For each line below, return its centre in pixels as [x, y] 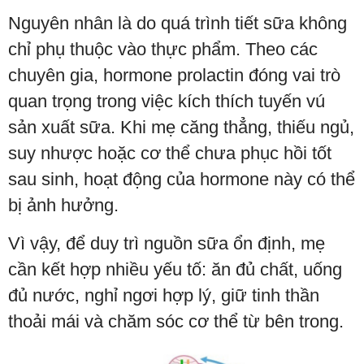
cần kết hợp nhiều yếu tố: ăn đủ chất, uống [175, 269]
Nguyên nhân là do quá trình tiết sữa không [178, 23]
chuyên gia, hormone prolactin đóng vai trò [174, 75]
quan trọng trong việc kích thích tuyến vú [167, 101]
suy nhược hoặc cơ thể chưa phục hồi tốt [170, 153]
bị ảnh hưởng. [63, 205]
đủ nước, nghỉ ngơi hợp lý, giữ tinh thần [164, 295]
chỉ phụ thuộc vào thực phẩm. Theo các [163, 49]
